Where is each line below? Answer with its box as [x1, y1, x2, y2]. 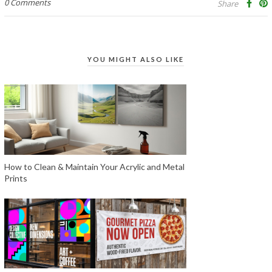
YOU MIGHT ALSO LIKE [87, 55, 185, 64]
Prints [4, 172, 29, 183]
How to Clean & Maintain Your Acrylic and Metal [4, 161, 185, 172]
